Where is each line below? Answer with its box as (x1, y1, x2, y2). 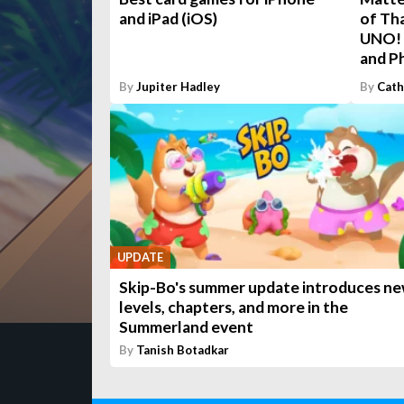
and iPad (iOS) (119, 9, 217, 29)
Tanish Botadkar (136, 343, 229, 358)
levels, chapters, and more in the (119, 298, 348, 317)
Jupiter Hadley (136, 79, 220, 94)
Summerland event (119, 317, 253, 337)
